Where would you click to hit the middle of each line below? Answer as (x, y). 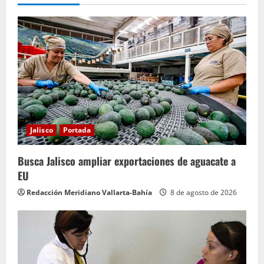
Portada (77, 130)
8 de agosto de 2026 (203, 192)
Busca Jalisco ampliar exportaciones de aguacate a (127, 161)
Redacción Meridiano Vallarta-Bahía (89, 192)
